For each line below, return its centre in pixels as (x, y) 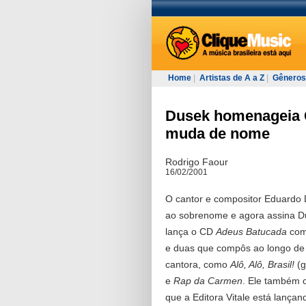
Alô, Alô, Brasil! (262, 264)
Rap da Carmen (208, 281)
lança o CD (191, 232)
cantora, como (198, 264)
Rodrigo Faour (197, 162)
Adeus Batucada (253, 232)
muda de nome (218, 134)
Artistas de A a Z (232, 78)
